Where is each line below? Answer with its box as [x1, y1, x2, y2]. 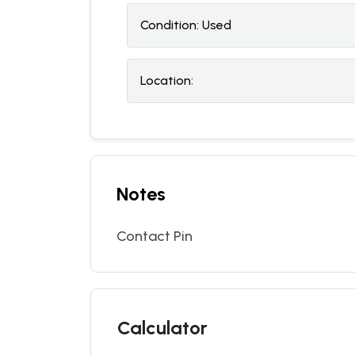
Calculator [117, 316, 208, 339]
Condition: [140, 17, 199, 32]
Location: [140, 73, 193, 88]
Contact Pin [116, 227, 193, 245]
